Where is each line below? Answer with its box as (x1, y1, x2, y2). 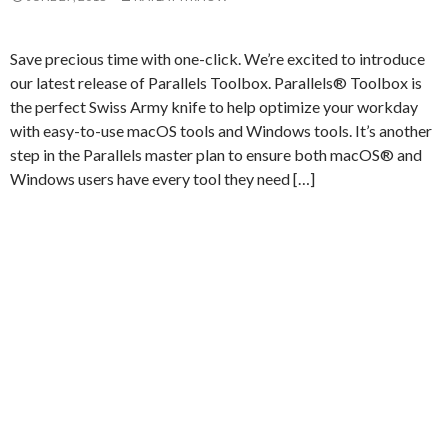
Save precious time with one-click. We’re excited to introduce (10, 49, 425, 68)
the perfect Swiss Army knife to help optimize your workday (10, 97, 418, 116)
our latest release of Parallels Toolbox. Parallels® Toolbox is (10, 73, 422, 92)
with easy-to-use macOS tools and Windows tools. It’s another (10, 121, 432, 140)
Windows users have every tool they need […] (10, 169, 315, 188)
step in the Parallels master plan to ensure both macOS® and (10, 145, 422, 164)
